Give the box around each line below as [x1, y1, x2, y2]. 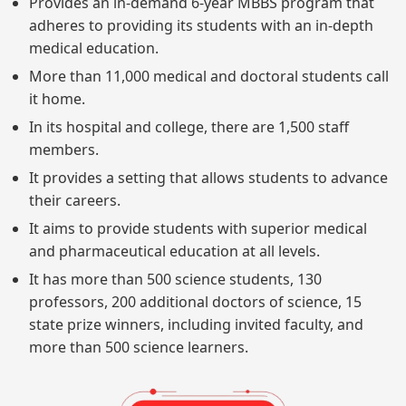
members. [29, 139, 99, 159]
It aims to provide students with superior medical [29, 217, 367, 238]
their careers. [29, 189, 121, 210]
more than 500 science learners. [29, 336, 248, 357]
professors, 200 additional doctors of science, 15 [29, 291, 362, 312]
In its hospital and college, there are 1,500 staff [29, 116, 349, 137]
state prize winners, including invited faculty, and [29, 314, 363, 334]
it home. [29, 88, 85, 109]
